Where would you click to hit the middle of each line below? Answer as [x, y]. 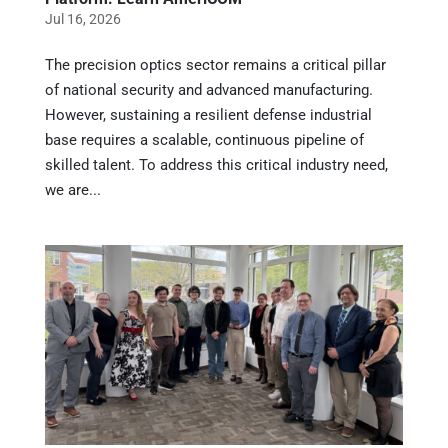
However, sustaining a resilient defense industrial [208, 115]
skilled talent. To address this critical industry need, [216, 165]
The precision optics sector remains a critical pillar [215, 65]
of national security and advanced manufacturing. [208, 90]
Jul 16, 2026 [82, 19]
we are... [72, 190]
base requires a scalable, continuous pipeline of [204, 140]
